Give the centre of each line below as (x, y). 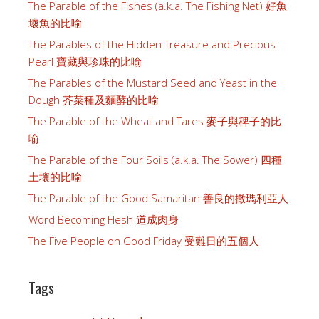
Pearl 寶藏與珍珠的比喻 (85, 62)
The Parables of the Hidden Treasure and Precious (152, 45)
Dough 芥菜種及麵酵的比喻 (94, 100)
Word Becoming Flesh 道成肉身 (104, 220)
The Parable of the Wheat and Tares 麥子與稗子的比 (155, 121)
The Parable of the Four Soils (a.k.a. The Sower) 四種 (155, 160)
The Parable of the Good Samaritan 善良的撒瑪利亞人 (158, 198)
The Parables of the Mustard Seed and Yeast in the (153, 83)
